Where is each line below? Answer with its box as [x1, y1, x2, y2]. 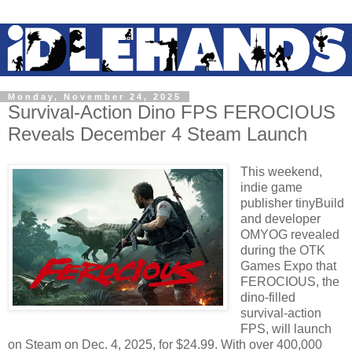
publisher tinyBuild [240, 196, 344, 210]
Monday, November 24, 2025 [8, 92, 181, 102]
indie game [240, 180, 302, 194]
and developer [240, 211, 321, 225]
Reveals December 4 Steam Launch [8, 123, 307, 145]
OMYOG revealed [240, 227, 339, 241]
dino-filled [240, 290, 295, 304]
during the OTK [240, 243, 325, 257]
